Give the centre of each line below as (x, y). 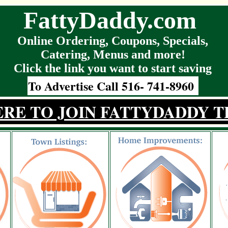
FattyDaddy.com (113, 20)
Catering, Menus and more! (113, 54)
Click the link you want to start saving (113, 68)
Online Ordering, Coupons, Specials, (113, 41)
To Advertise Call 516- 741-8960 (113, 86)
